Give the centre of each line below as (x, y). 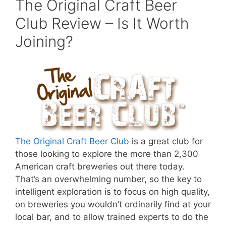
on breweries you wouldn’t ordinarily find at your (113, 205)
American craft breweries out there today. (100, 167)
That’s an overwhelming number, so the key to (108, 179)
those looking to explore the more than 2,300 (107, 154)
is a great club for (166, 142)
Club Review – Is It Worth (102, 23)
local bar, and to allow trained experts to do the (112, 217)
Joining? (44, 42)
